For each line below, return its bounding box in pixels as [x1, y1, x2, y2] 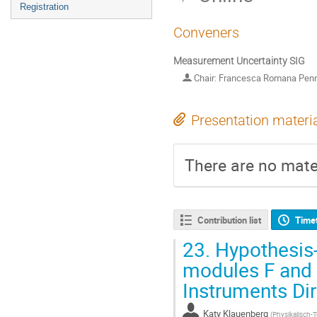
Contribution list [197, 213, 261, 226]
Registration [20, 1, 69, 12]
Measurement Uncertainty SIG [173, 54, 305, 67]
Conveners [173, 24, 239, 41]
